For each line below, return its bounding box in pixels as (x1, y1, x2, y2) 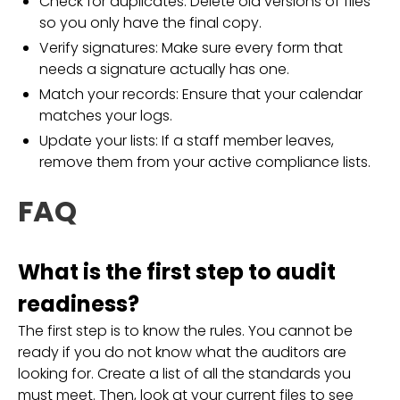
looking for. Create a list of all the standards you (18, 363, 351, 384)
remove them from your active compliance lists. (39, 152, 371, 172)
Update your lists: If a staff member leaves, (39, 130, 334, 151)
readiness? (18, 289, 139, 319)
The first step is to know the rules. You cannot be (18, 321, 353, 341)
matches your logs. (39, 105, 172, 126)
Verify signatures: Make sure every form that (39, 37, 343, 58)
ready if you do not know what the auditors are (18, 342, 346, 362)
